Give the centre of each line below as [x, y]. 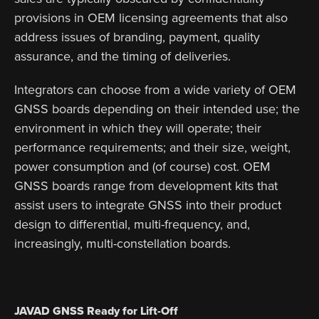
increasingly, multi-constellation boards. [122, 243]
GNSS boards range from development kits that [146, 185]
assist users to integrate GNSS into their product [148, 205]
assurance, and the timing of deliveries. [122, 56]
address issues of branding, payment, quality [137, 37]
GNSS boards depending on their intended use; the [157, 109]
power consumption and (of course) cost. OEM [142, 166]
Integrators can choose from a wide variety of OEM [155, 89]
